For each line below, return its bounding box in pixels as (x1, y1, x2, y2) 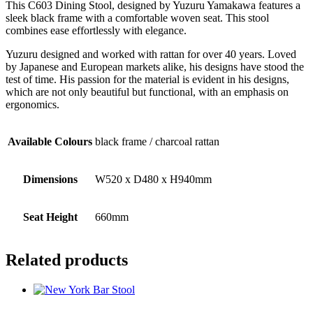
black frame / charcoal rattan (95, 135, 219, 147)
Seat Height (22, 210, 78, 223)
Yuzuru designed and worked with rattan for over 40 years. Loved (6, 48, 296, 60)
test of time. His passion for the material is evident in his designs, (6, 73, 289, 85)
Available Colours (8, 135, 92, 147)
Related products (6, 250, 128, 269)
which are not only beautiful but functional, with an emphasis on (6, 85, 289, 98)
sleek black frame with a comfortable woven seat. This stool (6, 11, 269, 24)
